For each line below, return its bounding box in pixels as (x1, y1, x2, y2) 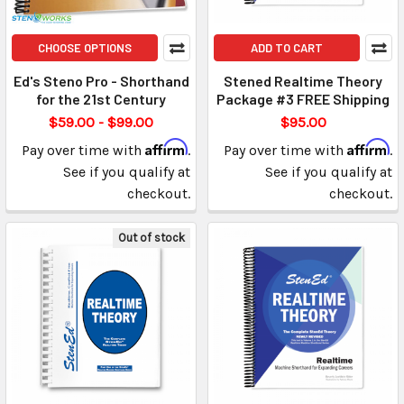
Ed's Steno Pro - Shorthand (13, 72, 189, 90)
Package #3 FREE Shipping (216, 90, 390, 108)
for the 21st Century (36, 90, 166, 108)
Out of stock (118, 231, 185, 245)
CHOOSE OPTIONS (38, 41, 132, 56)
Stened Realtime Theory (224, 72, 382, 90)
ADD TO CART (251, 41, 323, 56)
